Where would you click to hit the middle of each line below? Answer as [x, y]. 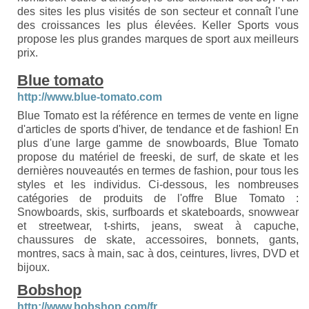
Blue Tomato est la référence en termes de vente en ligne [158, 116]
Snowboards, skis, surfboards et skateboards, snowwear [158, 212]
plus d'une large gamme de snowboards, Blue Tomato [158, 143]
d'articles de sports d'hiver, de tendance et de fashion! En [158, 129]
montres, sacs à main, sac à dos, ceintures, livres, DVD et [158, 253]
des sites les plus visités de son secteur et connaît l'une [158, 11]
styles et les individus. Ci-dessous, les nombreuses [158, 185]
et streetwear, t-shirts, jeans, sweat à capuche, [158, 226]
